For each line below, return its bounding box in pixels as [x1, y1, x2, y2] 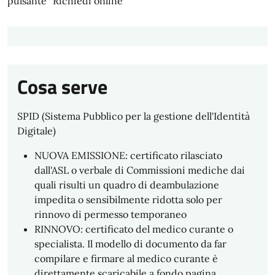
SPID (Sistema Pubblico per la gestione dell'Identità [17, 110, 250, 122]
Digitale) [17, 125, 56, 137]
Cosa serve [17, 72, 107, 101]
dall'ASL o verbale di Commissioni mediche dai [34, 164, 245, 176]
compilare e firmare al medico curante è [34, 252, 218, 265]
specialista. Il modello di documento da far [34, 238, 227, 250]
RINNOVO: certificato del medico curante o [34, 223, 233, 235]
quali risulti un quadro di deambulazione [34, 179, 219, 191]
